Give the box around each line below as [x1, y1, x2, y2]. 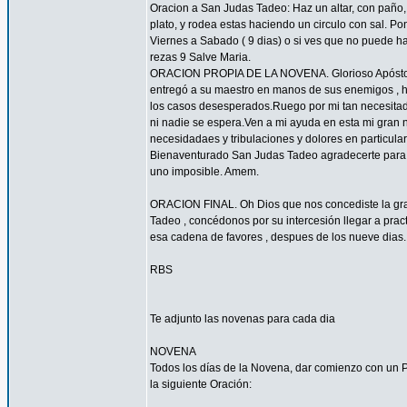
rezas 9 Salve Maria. [150, 51, 251, 64]
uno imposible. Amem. [150, 165, 259, 178]
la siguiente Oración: [150, 378, 252, 391]
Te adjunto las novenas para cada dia [150, 313, 335, 325]
